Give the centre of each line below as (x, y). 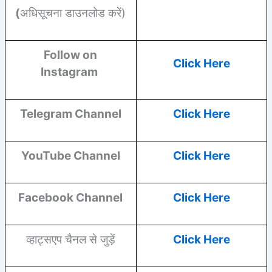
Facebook (47, 197)
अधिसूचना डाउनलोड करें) (73, 13)
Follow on (71, 55)
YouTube (47, 155)
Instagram (71, 72)
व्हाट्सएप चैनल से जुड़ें (70, 239)
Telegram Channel (70, 114)
